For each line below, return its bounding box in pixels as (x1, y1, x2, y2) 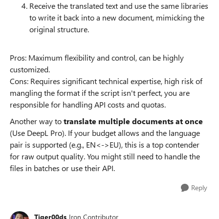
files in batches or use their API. (10, 163, 115, 173)
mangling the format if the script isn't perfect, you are (10, 88, 190, 98)
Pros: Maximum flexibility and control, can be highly (10, 52, 184, 63)
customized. (10, 64, 50, 74)
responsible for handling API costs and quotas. (10, 99, 166, 109)
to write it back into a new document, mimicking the (29, 12, 204, 22)
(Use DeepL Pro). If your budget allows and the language (10, 128, 200, 138)
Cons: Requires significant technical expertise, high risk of (10, 76, 202, 86)
